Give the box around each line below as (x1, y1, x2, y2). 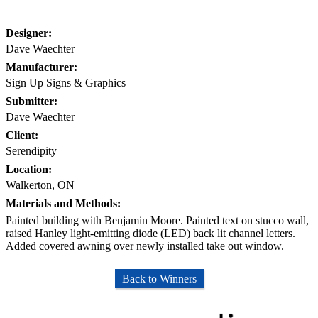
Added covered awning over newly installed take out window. (6, 239, 284, 252)
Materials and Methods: (6, 197, 121, 209)
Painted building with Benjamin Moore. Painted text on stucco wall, (6, 214, 309, 226)
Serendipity (6, 144, 57, 157)
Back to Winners (121, 272, 197, 285)
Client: (6, 128, 38, 141)
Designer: (6, 26, 52, 39)
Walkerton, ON (6, 178, 75, 191)
